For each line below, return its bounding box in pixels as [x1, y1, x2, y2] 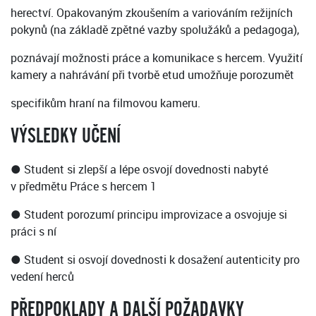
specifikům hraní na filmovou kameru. [11, 95, 200, 111]
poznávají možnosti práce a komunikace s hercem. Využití [11, 50, 303, 66]
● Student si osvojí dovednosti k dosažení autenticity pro [11, 252, 300, 268]
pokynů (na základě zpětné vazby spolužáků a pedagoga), [11, 22, 299, 38]
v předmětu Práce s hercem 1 [11, 178, 157, 195]
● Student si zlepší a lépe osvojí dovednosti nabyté [11, 162, 268, 178]
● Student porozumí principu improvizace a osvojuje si [11, 207, 287, 223]
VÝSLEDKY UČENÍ [11, 125, 121, 148]
